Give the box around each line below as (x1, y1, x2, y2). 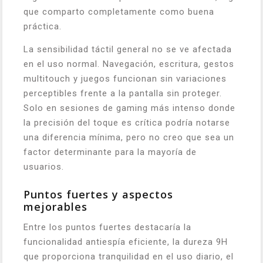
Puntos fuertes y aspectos (23, 187, 173, 201)
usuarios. (23, 161, 64, 172)
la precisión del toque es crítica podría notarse (23, 117, 230, 128)
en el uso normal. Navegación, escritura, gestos (23, 58, 234, 69)
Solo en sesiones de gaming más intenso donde (23, 102, 235, 113)
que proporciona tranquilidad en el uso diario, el (23, 251, 234, 262)
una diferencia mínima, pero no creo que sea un (23, 131, 234, 143)
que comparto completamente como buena (23, 6, 214, 17)
